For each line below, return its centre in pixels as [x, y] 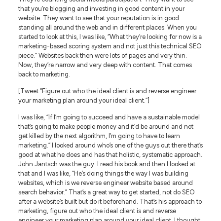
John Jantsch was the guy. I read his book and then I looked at [107, 164]
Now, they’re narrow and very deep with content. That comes [105, 65]
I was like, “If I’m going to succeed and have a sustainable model [109, 117]
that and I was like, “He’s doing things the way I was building [103, 173]
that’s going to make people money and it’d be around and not [106, 126]
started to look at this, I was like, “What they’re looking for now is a [110, 37]
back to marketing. [44, 74]
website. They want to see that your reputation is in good [98, 18]
